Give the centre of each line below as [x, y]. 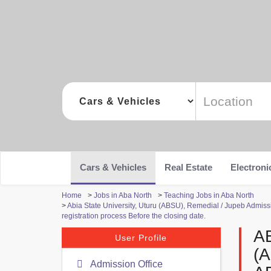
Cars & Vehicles [113, 167]
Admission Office [126, 264]
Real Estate [188, 167]
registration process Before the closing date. [134, 216]
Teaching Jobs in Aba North [209, 195]
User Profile [141, 238]
